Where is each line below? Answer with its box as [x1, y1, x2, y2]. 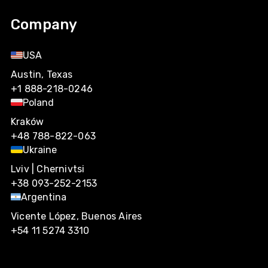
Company [11, 16, 78, 33]
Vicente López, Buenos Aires [11, 210, 142, 222]
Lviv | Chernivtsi [11, 163, 85, 175]
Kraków [11, 115, 44, 127]
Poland [23, 96, 54, 108]
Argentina [21, 191, 67, 203]
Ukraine [23, 144, 57, 156]
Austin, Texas [11, 68, 73, 80]
